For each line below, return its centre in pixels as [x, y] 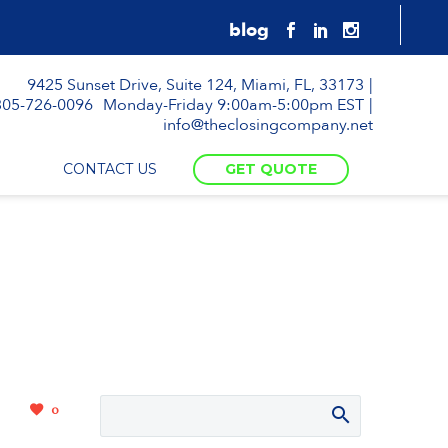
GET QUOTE [271, 169]
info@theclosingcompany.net [268, 125]
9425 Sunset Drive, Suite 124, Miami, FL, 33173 [195, 85]
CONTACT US [110, 169]
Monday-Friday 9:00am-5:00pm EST [233, 105]
